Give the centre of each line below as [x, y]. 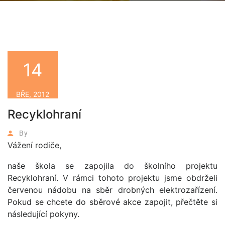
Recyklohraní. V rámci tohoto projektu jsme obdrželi [113, 178]
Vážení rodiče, [34, 145]
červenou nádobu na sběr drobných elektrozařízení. [113, 190]
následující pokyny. [43, 214]
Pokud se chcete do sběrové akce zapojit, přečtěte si [113, 202]
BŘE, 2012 [33, 94]
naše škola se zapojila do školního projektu [113, 166]
